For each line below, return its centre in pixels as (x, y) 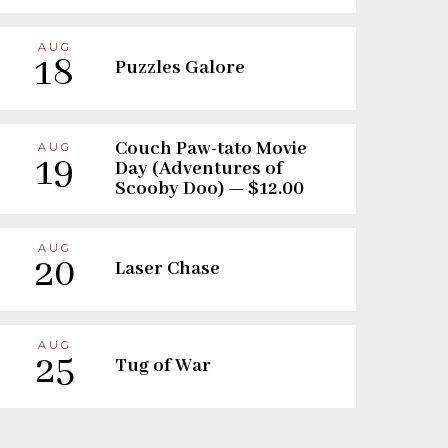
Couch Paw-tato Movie (211, 148)
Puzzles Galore (180, 68)
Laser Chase (167, 269)
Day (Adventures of (199, 168)
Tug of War (163, 366)
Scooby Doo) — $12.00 (209, 188)
